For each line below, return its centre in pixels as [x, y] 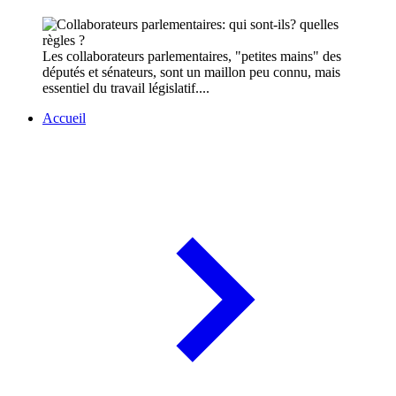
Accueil [64, 118]
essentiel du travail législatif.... [126, 88]
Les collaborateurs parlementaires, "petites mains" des [192, 57]
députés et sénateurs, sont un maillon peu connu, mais [191, 72]
